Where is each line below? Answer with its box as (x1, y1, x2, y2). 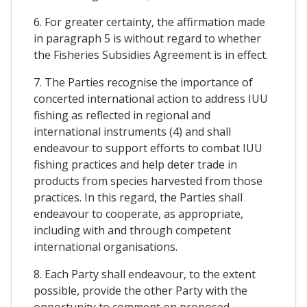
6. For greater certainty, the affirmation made (34, 14, 265, 29)
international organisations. (34, 238, 177, 254)
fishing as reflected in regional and (34, 107, 210, 123)
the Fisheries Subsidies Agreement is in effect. (34, 47, 268, 62)
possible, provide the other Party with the (34, 282, 247, 298)
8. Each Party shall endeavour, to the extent (34, 266, 256, 282)
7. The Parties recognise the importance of (34, 74, 253, 90)
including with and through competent (34, 222, 231, 238)
